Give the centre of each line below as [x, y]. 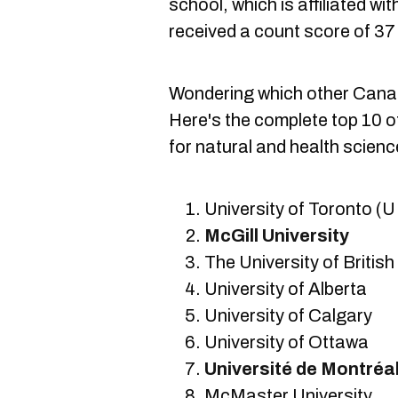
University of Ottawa [287, 342]
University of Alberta [286, 289]
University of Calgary [288, 315]
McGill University [277, 235]
